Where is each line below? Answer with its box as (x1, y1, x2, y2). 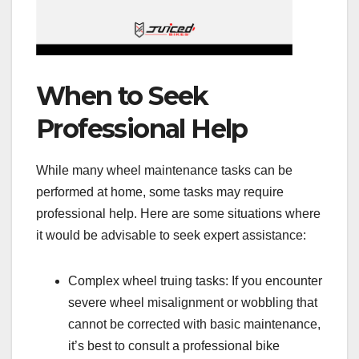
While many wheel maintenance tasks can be (36, 163, 292, 177)
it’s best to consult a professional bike (68, 338, 280, 353)
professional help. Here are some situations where (36, 206, 321, 220)
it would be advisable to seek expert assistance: (36, 228, 306, 242)
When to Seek (36, 79, 208, 111)
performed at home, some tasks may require (36, 184, 284, 199)
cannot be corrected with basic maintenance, (68, 317, 321, 331)
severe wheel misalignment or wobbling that (68, 295, 317, 309)
